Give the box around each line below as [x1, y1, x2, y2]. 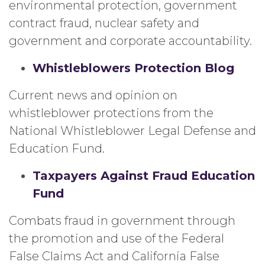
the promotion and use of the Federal [9, 231, 224, 245]
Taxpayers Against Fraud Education [33, 169, 255, 183]
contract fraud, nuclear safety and [9, 16, 199, 30]
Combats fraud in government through [9, 214, 235, 228]
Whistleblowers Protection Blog [33, 61, 234, 75]
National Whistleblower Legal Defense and [9, 124, 256, 138]
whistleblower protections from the [9, 106, 214, 120]
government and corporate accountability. [9, 34, 252, 48]
